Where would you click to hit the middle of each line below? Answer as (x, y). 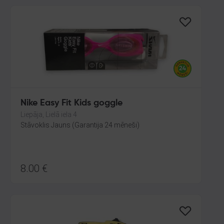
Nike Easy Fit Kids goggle (71, 103)
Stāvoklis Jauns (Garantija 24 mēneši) (80, 125)
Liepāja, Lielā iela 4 (49, 114)
